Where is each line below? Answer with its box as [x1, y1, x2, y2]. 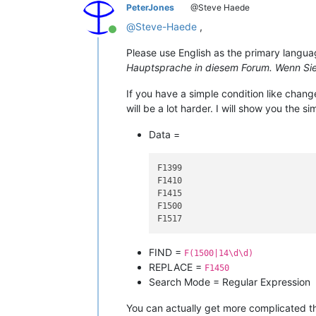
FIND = [149, 246, 184, 259]
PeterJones [126, 1, 174, 13]
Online [111, 29, 145, 44]
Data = [149, 128, 180, 140]
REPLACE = [149, 261, 205, 274]
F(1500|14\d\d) [184, 248, 253, 259]
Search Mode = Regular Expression [149, 276, 310, 288]
